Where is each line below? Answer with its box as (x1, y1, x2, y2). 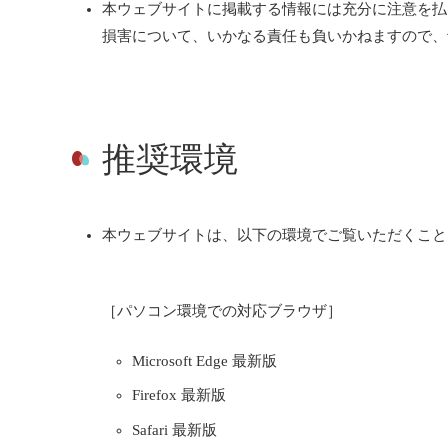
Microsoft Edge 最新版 (132, 352, 277, 369)
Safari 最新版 (132, 421, 217, 438)
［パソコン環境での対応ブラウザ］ (102, 303, 342, 320)
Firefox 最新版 (132, 387, 226, 404)
